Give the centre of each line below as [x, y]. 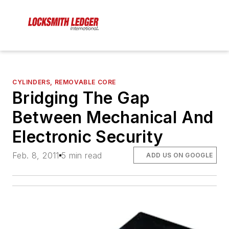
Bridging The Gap [81, 98]
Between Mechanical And [113, 118]
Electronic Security [88, 137]
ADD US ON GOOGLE [180, 155]
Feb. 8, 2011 [36, 155]
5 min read [82, 155]
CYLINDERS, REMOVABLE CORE [64, 82]
